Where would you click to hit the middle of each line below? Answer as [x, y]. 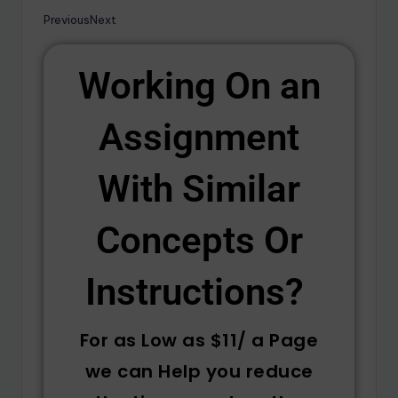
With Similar [199, 189]
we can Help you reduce [199, 372]
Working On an [199, 86]
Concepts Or [199, 241]
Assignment [199, 138]
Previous [67, 19]
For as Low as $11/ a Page [199, 341]
